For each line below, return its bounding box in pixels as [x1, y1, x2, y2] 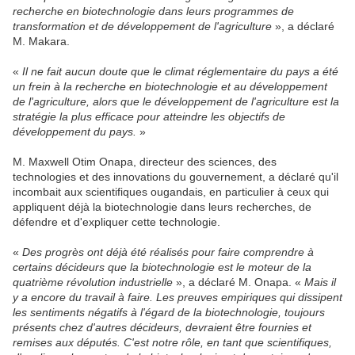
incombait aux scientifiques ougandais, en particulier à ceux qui [13, 185, 329, 198]
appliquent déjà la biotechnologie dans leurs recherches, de [13, 200, 311, 213]
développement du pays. [13, 124, 136, 138]
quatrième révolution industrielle [13, 275, 173, 288]
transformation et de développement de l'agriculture [13, 19, 272, 32]
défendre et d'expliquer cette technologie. [13, 215, 220, 228]
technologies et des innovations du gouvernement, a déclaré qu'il [13, 170, 338, 183]
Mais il [304, 275, 336, 288]
